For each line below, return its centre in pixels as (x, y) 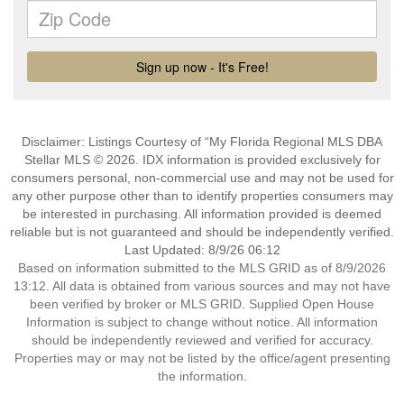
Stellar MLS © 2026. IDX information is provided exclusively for (202, 160)
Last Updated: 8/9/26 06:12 (202, 250)
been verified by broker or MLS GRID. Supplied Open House (202, 304)
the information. (202, 376)
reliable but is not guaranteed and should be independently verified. (202, 232)
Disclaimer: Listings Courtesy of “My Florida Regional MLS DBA (202, 142)
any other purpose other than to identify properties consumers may (202, 196)
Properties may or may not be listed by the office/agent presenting (202, 358)
